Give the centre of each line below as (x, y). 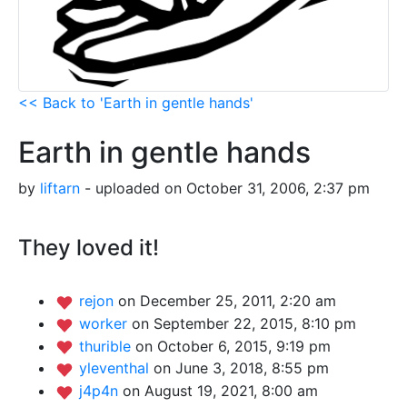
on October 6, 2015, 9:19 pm (233, 346)
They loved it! (89, 248)
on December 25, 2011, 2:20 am (227, 301)
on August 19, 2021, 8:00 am (220, 390)
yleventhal (116, 368)
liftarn (60, 189)
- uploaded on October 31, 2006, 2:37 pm (225, 189)
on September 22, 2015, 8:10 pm (244, 323)
